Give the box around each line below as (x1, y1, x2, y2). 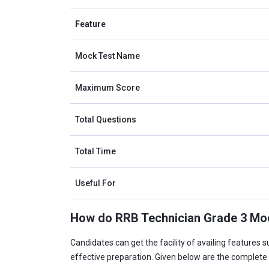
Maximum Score (75, 83, 140, 92)
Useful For (75, 178, 116, 188)
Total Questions (75, 115, 136, 124)
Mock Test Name (75, 51, 140, 61)
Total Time (75, 147, 116, 156)
